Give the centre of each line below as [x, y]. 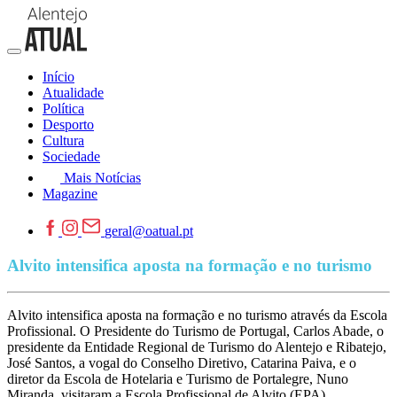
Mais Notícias [102, 178]
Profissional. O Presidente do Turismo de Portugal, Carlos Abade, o [195, 331]
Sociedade [71, 156]
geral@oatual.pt [149, 231]
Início [58, 77]
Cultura [63, 140]
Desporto [68, 125]
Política [63, 109]
